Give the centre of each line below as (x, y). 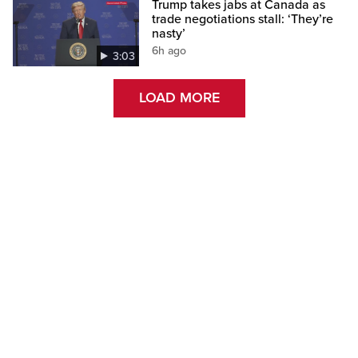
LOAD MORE (179, 98)
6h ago (169, 50)
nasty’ (169, 33)
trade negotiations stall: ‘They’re (243, 19)
